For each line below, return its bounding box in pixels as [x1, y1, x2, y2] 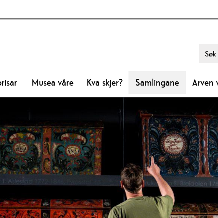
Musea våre [32, 76, 73, 89]
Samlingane [135, 76, 179, 89]
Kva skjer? [86, 76, 123, 89]
